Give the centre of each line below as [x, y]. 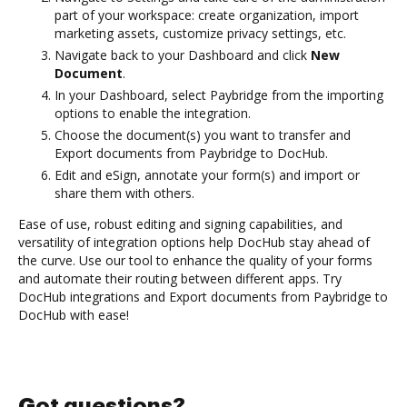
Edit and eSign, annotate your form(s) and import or [207, 174]
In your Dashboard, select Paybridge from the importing [219, 94]
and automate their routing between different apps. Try [180, 278]
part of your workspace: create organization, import [207, 15]
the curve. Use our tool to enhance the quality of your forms [195, 260]
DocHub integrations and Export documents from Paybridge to [203, 296]
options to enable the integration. [153, 113]
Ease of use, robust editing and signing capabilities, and [180, 223]
